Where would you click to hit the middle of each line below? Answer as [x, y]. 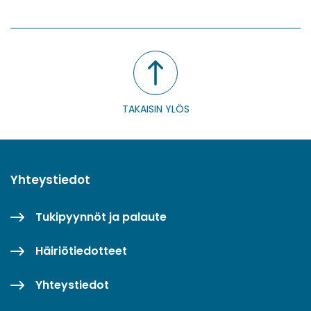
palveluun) [65, 21]
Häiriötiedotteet [81, 251]
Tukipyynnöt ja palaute [101, 217]
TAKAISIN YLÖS [155, 109]
